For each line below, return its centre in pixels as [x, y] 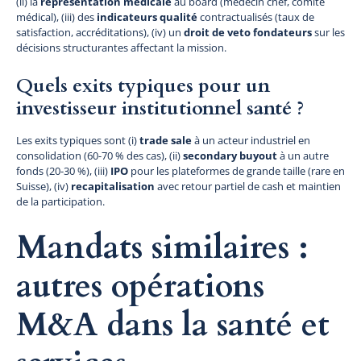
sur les [328, 32]
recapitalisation [113, 186]
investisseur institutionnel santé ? [160, 108]
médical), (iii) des [56, 17]
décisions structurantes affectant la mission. [121, 47]
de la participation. [60, 201]
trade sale [166, 140]
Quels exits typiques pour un [143, 85]
